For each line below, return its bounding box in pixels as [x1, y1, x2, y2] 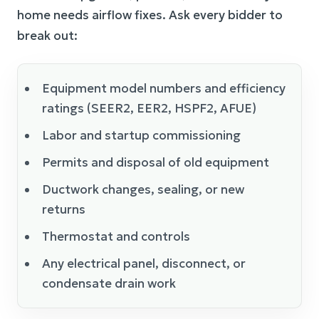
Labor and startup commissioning [42, 127, 241, 143]
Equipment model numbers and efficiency [42, 80, 286, 96]
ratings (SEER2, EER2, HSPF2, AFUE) [42, 100, 256, 116]
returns [42, 202, 85, 217]
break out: [17, 28, 78, 43]
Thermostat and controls [42, 229, 190, 244]
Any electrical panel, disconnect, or [42, 256, 246, 271]
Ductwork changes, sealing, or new [42, 182, 244, 197]
